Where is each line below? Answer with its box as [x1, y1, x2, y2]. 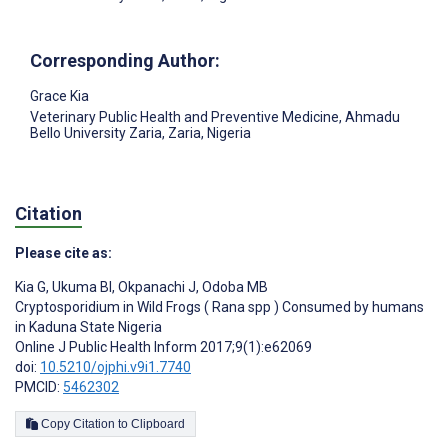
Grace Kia [30, 87, 89, 104]
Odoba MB [199, 279, 268, 296]
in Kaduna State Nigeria [15, 319, 162, 336]
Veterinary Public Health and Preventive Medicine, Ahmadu [30, 108, 400, 125]
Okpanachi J [115, 279, 196, 296]
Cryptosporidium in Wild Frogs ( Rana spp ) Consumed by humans [15, 299, 424, 316]
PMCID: [15, 379, 63, 396]
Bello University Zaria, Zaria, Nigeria [30, 124, 251, 141]
